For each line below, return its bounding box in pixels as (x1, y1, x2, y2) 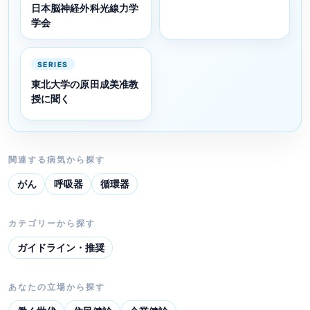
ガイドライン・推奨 (17, 241, 104, 254)
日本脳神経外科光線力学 (30, 1, 139, 14)
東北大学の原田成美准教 (30, 78, 139, 91)
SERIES (37, 60, 69, 69)
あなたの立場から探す (8, 282, 105, 293)
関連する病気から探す (8, 154, 105, 165)
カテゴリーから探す (8, 218, 95, 229)
